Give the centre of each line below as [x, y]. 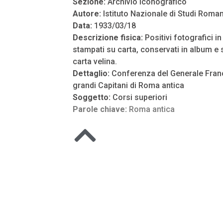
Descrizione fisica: [108, 38]
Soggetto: [93, 97]
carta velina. [95, 61]
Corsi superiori [140, 97]
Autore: [88, 14]
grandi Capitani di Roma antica [128, 85]
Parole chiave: [101, 109]
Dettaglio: [92, 73]
